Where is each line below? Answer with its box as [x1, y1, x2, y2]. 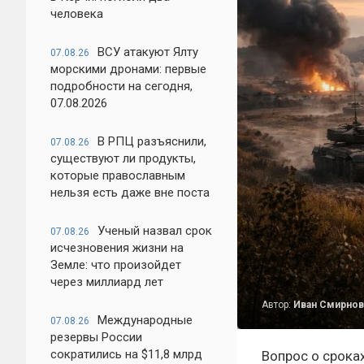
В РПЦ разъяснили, [97, 134, 206, 149]
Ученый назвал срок [97, 223, 212, 238]
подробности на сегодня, [50, 79, 193, 93]
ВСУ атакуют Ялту [97, 45, 198, 59]
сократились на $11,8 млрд [50, 347, 202, 362]
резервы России [50, 330, 142, 344]
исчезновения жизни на [50, 240, 184, 255]
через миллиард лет [50, 275, 163, 289]
